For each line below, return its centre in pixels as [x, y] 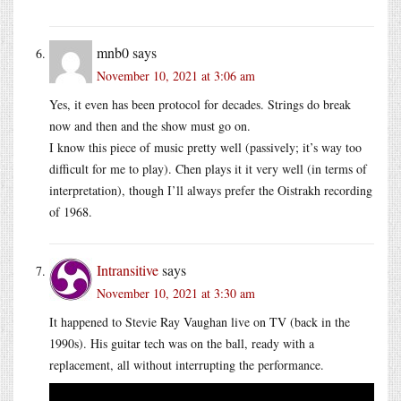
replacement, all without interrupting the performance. [187, 364]
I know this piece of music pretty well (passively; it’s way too [205, 147]
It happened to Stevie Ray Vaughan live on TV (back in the [200, 321]
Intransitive [128, 269]
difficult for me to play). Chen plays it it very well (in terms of [208, 168]
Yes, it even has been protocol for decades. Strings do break [200, 104]
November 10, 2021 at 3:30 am [176, 293]
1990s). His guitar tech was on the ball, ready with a [182, 343]
